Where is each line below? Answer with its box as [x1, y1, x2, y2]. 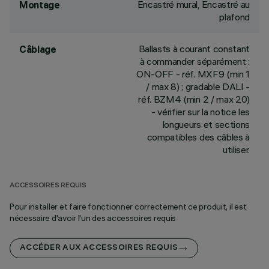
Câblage [19, 43, 56, 55]
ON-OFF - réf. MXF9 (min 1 [136, 68, 250, 80]
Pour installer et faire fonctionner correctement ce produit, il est [10, 201, 247, 212]
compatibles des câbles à [147, 131, 250, 143]
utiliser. [222, 144, 250, 156]
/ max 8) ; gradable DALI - [146, 80, 250, 92]
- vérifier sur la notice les [151, 106, 250, 118]
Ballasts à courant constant [138, 43, 250, 55]
